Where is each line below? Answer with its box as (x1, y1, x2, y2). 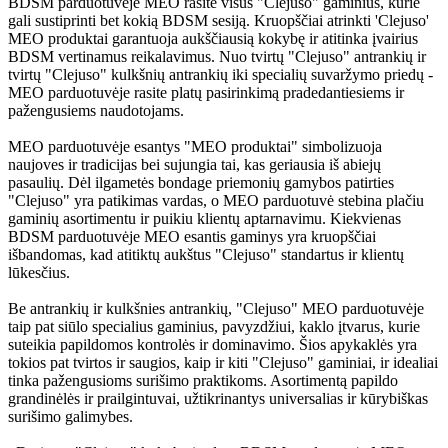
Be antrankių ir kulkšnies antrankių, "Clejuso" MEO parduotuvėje (8, 300, 424, 318)
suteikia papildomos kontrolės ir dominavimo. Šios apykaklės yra (8, 336, 417, 354)
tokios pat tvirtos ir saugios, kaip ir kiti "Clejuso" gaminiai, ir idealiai (8, 354, 438, 372)
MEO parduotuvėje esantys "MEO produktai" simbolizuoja (8, 138, 382, 156)
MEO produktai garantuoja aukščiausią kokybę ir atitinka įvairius (8, 30, 418, 48)
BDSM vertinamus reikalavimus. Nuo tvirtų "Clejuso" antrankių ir (8, 48, 426, 66)
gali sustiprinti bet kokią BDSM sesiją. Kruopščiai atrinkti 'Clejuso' (8, 12, 429, 30)
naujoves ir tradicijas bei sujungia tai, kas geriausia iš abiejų (8, 156, 381, 174)
